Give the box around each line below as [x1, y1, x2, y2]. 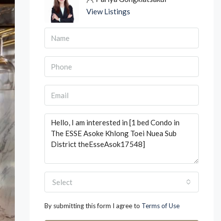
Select [52, 178, 73, 186]
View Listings [86, 7, 130, 16]
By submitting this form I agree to [44, 202, 142, 210]
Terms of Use [141, 202, 180, 210]
